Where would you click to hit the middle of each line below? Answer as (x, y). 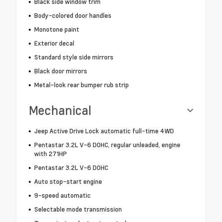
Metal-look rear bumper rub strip (81, 85)
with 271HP (50, 154)
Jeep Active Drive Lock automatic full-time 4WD (104, 131)
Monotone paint (56, 29)
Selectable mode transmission (78, 209)
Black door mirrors (60, 71)
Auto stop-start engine (68, 182)
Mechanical (60, 111)
